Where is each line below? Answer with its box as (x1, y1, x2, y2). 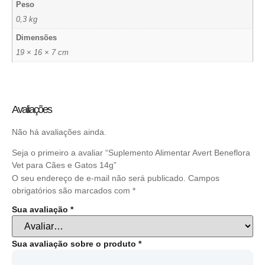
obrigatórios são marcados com (12, 185, 132, 195)
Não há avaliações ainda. (12, 127, 106, 137)
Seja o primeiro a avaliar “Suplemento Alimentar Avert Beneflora (12, 147, 250, 157)
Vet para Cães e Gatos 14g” (12, 160, 117, 170)
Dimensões (16, 34, 57, 43)
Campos (188, 173, 219, 183)
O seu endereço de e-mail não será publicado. (12, 173, 186, 183)
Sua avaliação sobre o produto (12, 239, 138, 249)
